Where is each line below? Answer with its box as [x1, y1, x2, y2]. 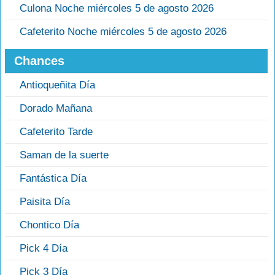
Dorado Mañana [20, 102, 92, 114]
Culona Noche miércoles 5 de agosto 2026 [20, 2, 214, 14]
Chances [14, 53, 64, 68]
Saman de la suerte [20, 149, 109, 161]
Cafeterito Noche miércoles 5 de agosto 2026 [20, 25, 227, 37]
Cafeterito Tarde [20, 125, 93, 137]
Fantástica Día [20, 172, 87, 184]
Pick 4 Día [20, 242, 68, 254]
